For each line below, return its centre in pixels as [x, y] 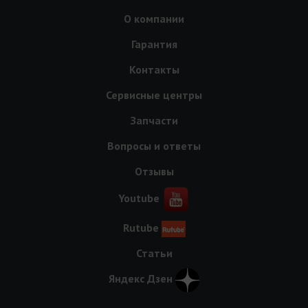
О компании [154, 19]
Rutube [141, 228]
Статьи [154, 253]
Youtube [139, 198]
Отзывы [154, 172]
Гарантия [154, 44]
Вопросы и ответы [154, 146]
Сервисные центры [154, 95]
